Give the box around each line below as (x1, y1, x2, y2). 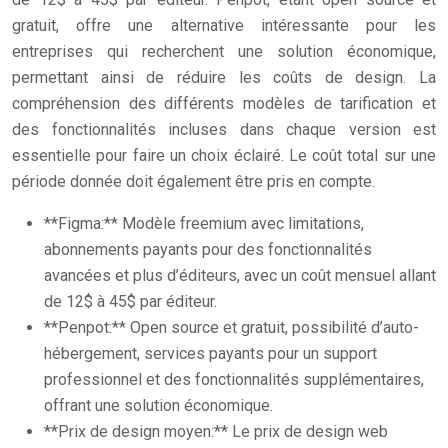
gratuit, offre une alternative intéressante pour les (12, 16, 436, 35)
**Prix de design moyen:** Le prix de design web (44, 422, 388, 441)
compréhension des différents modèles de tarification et (12, 94, 436, 113)
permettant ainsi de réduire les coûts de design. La (12, 68, 436, 87)
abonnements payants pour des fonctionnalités (44, 240, 372, 259)
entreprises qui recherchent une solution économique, (12, 42, 436, 61)
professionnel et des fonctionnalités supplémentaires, (44, 370, 424, 389)
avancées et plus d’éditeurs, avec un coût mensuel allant (44, 266, 436, 285)
